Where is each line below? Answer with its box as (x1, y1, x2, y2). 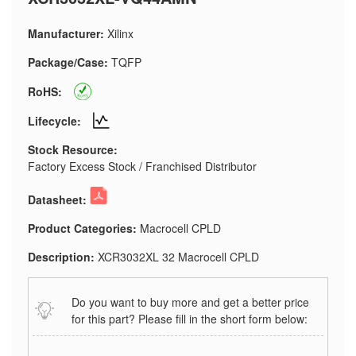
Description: (28, 249, 95, 265)
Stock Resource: (28, 141, 118, 157)
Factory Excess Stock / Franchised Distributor (28, 158, 257, 174)
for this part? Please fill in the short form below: (72, 311, 308, 327)
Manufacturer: (28, 25, 104, 41)
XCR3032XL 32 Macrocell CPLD (98, 249, 259, 265)
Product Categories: (28, 220, 137, 236)
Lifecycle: (28, 113, 81, 129)
